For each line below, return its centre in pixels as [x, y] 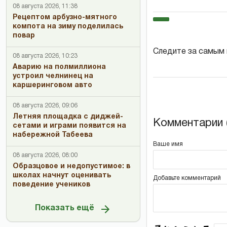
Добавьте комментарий [187, 178]
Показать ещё [65, 209]
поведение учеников [51, 184]
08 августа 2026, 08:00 [45, 155]
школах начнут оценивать [62, 175]
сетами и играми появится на [69, 126]
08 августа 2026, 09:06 [45, 105]
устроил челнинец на [53, 76]
